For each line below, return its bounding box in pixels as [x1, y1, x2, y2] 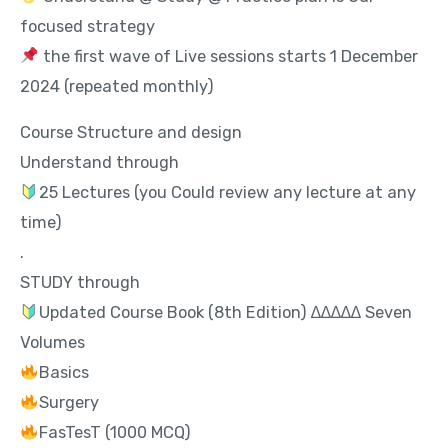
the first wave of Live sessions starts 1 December [38, 46, 418, 66]
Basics [38, 363, 89, 383]
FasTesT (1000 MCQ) [38, 423, 191, 443]
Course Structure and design [20, 123, 242, 143]
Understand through [20, 153, 179, 173]
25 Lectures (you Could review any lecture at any [38, 183, 416, 203]
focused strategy [20, 16, 155, 36]
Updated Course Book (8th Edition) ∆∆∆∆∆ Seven [38, 303, 412, 323]
